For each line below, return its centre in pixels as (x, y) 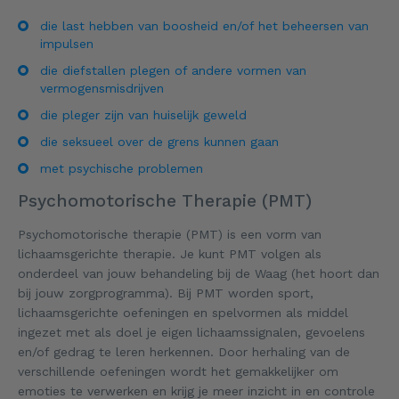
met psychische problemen (124, 168)
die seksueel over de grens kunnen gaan (159, 141)
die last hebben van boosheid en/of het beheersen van (204, 25)
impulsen (67, 43)
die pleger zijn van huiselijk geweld (146, 114)
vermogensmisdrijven (102, 88)
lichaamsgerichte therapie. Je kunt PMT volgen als (170, 253)
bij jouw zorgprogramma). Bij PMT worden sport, (166, 293)
